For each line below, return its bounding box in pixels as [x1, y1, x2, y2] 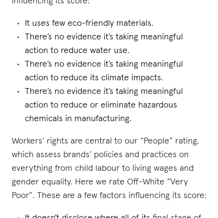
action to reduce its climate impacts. [25, 73, 163, 82]
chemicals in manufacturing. [25, 114, 131, 123]
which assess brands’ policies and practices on [12, 150, 189, 159]
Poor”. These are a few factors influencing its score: [12, 191, 206, 200]
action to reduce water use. [25, 46, 129, 55]
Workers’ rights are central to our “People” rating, [12, 137, 199, 145]
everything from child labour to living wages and [12, 164, 194, 173]
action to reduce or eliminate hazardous [25, 101, 177, 109]
